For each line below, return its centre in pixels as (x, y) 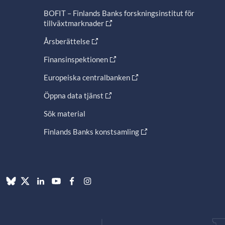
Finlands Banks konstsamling (91, 131)
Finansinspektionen (76, 59)
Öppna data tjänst (73, 95)
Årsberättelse (67, 41)
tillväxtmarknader (74, 23)
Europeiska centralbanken (87, 77)
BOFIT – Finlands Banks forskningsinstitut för (119, 13)
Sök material (64, 113)
